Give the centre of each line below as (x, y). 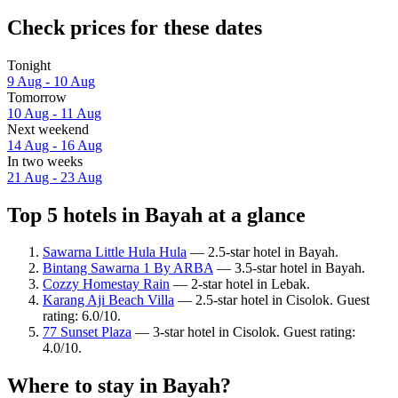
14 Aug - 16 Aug (55, 145)
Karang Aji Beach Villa (108, 300)
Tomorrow (37, 97)
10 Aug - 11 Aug (54, 113)
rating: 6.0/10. (82, 316)
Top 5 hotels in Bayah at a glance (156, 215)
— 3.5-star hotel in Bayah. (289, 268)
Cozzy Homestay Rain (106, 284)
